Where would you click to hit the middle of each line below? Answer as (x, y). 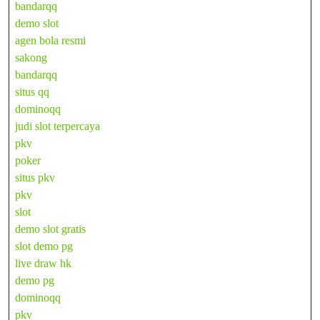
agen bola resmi (50, 40)
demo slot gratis (50, 229)
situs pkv (35, 177)
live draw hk (43, 263)
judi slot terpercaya (57, 126)
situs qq (32, 91)
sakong (31, 57)
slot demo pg (44, 246)
